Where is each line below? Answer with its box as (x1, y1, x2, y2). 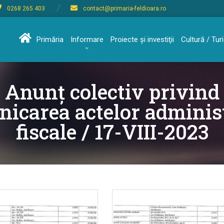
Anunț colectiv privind (4, 78, 219, 105)
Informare (70, 35, 103, 44)
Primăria (36, 35, 63, 44)
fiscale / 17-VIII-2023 (15, 118, 208, 145)
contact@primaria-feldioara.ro (83, 5, 166, 12)
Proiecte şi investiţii (110, 35, 174, 44)
